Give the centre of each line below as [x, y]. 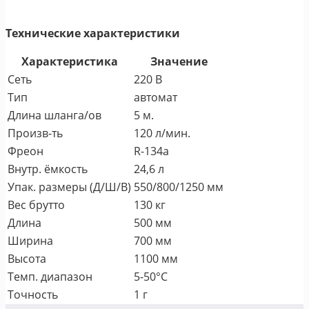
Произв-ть [35, 133]
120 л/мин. [162, 133]
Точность [33, 294]
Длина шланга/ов [54, 115]
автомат [156, 97]
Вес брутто [36, 205]
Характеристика [69, 61]
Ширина [30, 240]
